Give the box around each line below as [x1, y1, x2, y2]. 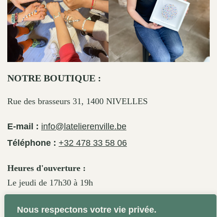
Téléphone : [7, 138, 59, 148]
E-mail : [7, 121, 41, 131]
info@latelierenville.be [41, 121, 126, 131]
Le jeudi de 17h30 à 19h [7, 177, 93, 187]
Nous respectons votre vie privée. [17, 205, 156, 215]
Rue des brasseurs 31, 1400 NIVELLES [7, 96, 148, 106]
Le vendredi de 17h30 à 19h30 [7, 192, 115, 202]
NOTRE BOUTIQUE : [7, 72, 101, 83]
